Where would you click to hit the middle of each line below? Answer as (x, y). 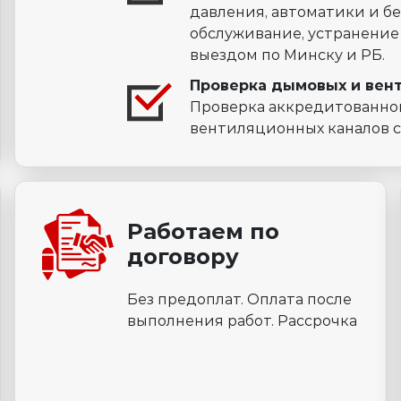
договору (183, 257)
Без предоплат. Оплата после (239, 300)
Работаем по (203, 232)
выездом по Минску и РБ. (287, 55)
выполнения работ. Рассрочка (242, 321)
